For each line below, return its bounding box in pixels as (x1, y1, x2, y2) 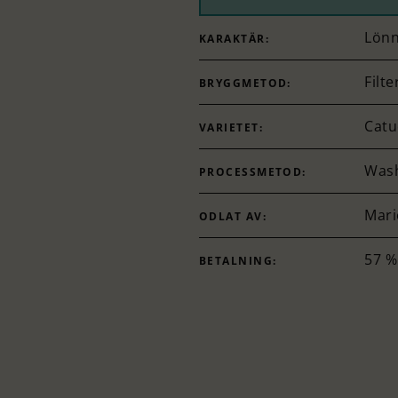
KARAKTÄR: (199, 30, 269, 46)
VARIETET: (199, 119, 263, 135)
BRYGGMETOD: (199, 75, 291, 91)
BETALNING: (199, 252, 277, 268)
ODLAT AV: (199, 208, 267, 224)
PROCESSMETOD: (199, 163, 306, 179)
